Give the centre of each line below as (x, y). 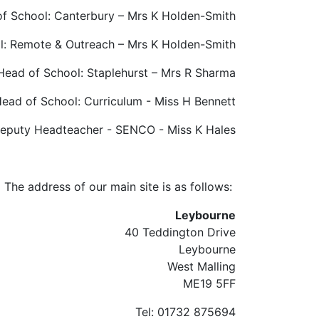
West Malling (202, 266)
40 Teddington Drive (180, 232)
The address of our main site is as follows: (120, 187)
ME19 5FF (209, 283)
